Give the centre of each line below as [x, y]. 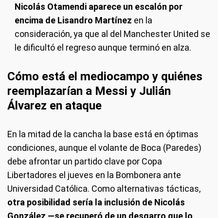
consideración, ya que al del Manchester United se [112, 34]
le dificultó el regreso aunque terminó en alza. [103, 47]
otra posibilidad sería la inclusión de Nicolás [96, 202]
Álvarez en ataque [54, 106]
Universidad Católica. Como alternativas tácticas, [104, 189]
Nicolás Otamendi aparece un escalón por [99, 7]
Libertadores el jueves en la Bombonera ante [94, 175]
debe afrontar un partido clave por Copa [85, 161]
